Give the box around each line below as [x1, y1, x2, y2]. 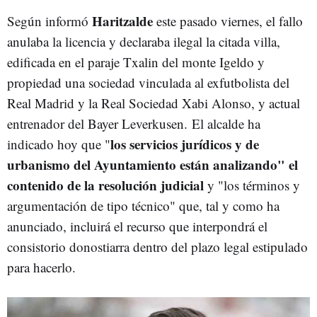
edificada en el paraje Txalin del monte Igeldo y [7, 53, 265, 71]
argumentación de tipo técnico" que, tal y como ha [7, 197, 279, 214]
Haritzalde [92, 11, 153, 30]
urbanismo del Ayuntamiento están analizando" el [7, 155, 298, 174]
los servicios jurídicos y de [110, 134, 259, 154]
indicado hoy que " [7, 135, 110, 153]
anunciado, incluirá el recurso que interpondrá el [7, 217, 267, 235]
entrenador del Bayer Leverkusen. [7, 115, 192, 132]
